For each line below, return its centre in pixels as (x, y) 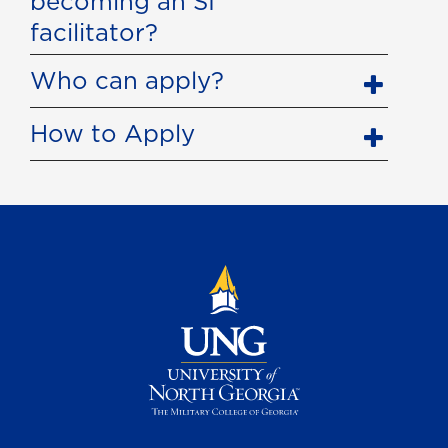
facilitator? (94, 32)
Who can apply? (127, 80)
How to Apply (112, 133)
